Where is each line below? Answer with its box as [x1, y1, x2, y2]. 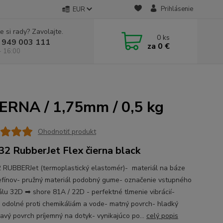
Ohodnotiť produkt [37, 126, 96, 136]
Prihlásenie [160, 4, 193, 13]
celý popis [146, 211, 178, 221]
